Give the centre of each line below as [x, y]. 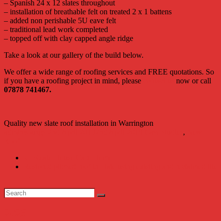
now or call [193, 80]
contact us [159, 80]
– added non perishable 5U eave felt [60, 20]
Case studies [164, 132]
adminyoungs [25, 132]
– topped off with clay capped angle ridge [69, 38]
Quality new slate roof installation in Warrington [79, 123]
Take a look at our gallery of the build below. [74, 55]
